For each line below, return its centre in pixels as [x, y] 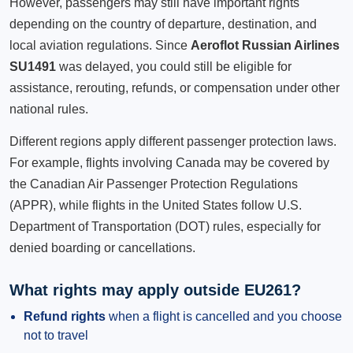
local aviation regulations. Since [100, 45]
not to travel [56, 335]
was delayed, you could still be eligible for [174, 67]
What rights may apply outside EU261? [155, 290]
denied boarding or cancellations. [102, 248]
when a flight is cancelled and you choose [224, 316]
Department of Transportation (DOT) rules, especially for [165, 227]
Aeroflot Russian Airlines [265, 45]
